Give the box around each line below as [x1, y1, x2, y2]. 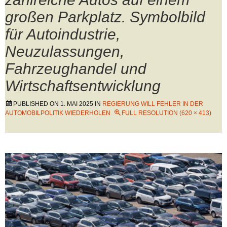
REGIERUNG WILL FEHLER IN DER [102, 100, 203, 107]
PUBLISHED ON [13, 100, 60, 107]
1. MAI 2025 [60, 100, 93, 107]
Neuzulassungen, [5, 43, 124, 60]
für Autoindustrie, [5, 26, 120, 43]
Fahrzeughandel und [5, 60, 146, 77]
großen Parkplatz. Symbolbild [5, 9, 205, 25]
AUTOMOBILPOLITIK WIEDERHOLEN [5, 109, 110, 117]
